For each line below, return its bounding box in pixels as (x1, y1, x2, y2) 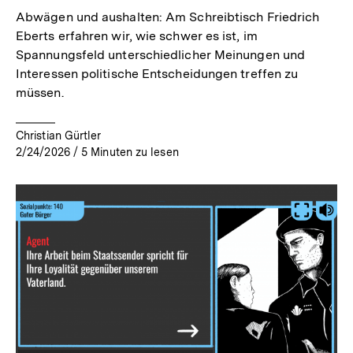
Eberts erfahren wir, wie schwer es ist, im (16, 28, 258, 44)
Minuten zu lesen (91, 146, 179, 159)
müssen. (16, 85, 64, 101)
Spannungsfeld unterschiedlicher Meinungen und (16, 47, 306, 63)
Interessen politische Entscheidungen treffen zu (16, 66, 299, 82)
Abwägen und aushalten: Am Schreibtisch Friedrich (16, 9, 320, 25)
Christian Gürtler (16, 129, 102, 143)
